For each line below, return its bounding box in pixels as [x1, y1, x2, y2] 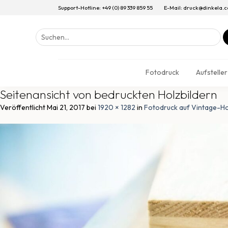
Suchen [35, 29, 59, 37]
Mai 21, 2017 [47, 103, 85, 112]
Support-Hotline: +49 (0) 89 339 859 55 [58, 4, 153, 11]
